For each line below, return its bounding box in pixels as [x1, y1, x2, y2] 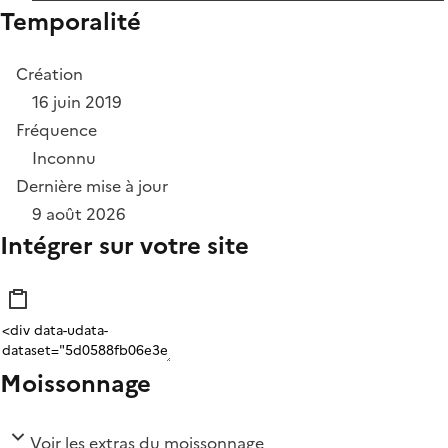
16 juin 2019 [32, 90, 122, 115]
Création [16, 62, 83, 87]
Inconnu [32, 146, 96, 171]
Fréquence [16, 118, 97, 143]
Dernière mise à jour [16, 174, 168, 199]
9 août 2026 [32, 202, 126, 227]
